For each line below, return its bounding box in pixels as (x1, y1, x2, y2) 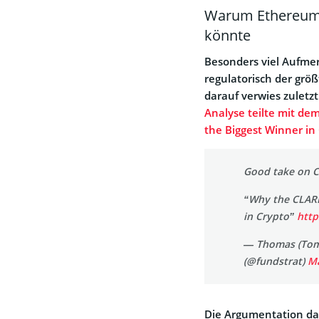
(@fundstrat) (244, 254, 308, 268)
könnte (204, 26, 251, 46)
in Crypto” (244, 209, 297, 224)
